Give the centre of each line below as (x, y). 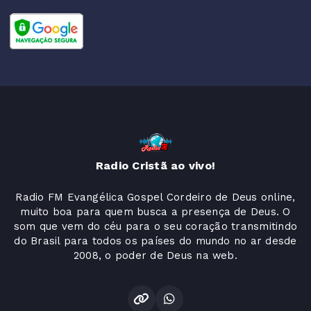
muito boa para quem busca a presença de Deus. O (155, 212)
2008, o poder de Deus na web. (155, 255)
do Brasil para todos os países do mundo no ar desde (155, 241)
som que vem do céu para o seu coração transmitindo (155, 226)
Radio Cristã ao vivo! (155, 166)
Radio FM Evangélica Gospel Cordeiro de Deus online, (155, 197)
